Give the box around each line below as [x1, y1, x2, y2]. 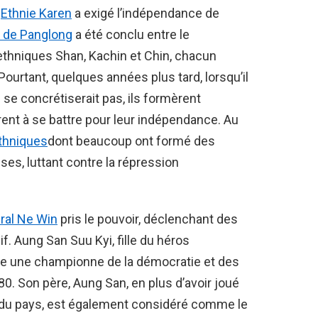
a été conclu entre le [72, 27, 190, 43]
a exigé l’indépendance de [72, 6, 219, 21]
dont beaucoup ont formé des [48, 133, 215, 149]
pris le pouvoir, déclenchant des [57, 212, 238, 227]
